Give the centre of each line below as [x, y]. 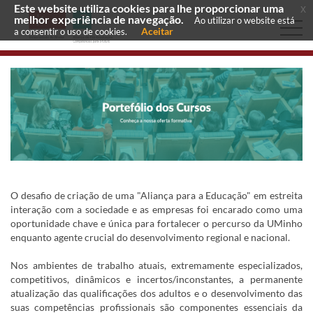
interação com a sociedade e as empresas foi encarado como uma [156, 209]
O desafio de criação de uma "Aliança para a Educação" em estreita [156, 195]
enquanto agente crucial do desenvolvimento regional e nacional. [150, 237]
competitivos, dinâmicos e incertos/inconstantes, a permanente [156, 279]
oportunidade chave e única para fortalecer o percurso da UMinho [156, 223]
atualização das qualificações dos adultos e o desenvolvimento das [156, 293]
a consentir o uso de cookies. [71, 31]
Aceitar [157, 31]
